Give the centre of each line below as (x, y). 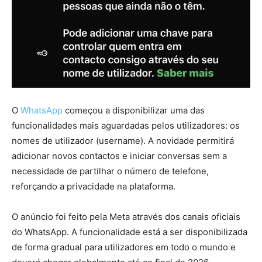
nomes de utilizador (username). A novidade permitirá (123, 141)
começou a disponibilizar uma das (134, 111)
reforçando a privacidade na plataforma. (94, 187)
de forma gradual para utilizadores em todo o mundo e (124, 247)
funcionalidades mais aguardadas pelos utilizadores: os (126, 126)
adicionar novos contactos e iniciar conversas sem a (119, 156)
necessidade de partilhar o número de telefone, (110, 171)
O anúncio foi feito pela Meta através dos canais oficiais (126, 217)
